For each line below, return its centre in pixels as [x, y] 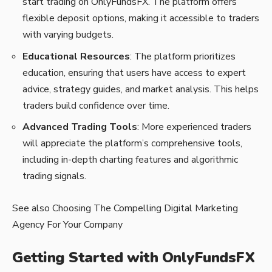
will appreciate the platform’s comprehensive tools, [132, 144]
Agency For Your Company [67, 224]
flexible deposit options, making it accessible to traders [141, 19]
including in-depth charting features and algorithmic [130, 160]
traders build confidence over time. [96, 105]
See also [31, 208]
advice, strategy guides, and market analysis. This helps [141, 89]
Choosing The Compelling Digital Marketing [145, 208]
